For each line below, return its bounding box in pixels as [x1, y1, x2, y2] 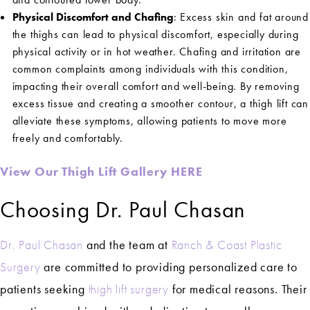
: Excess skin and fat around [173, 10, 309, 25]
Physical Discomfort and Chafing [12, 10, 174, 25]
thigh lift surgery [88, 280, 170, 297]
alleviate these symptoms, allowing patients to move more [12, 113, 287, 129]
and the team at [83, 236, 172, 253]
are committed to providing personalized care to [40, 258, 298, 275]
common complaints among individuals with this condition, [12, 62, 289, 77]
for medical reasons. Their [169, 280, 307, 297]
